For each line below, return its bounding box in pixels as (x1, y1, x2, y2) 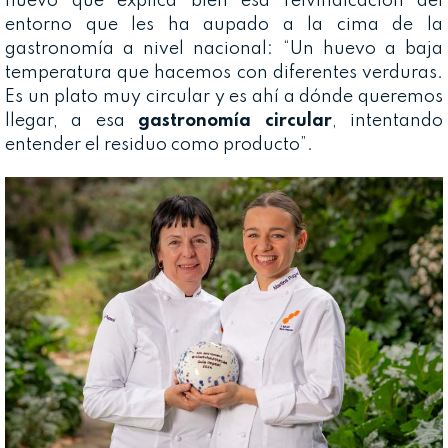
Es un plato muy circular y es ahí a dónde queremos (5, 87, 443, 106)
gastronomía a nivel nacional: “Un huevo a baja (5, 39, 443, 58)
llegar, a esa (5, 111, 125, 130)
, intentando (331, 111, 444, 130)
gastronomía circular (124, 111, 332, 130)
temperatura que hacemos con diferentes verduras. (5, 63, 443, 82)
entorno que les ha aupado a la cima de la (5, 15, 443, 34)
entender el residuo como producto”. (5, 135, 313, 154)
